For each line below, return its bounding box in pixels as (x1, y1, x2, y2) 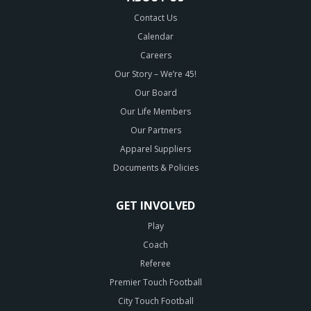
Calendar (137, 30, 174, 42)
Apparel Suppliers (120, 142, 191, 155)
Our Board (134, 86, 177, 99)
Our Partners (130, 124, 181, 136)
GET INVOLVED (116, 197, 195, 213)
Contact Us (134, 11, 177, 24)
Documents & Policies (112, 161, 199, 174)
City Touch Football (117, 294, 194, 307)
